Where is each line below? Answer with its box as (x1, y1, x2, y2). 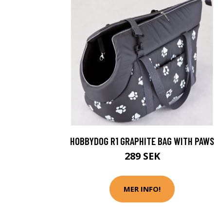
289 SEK (124, 149, 160, 163)
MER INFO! (124, 184, 161, 194)
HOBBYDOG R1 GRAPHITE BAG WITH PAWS (70, 134, 214, 147)
